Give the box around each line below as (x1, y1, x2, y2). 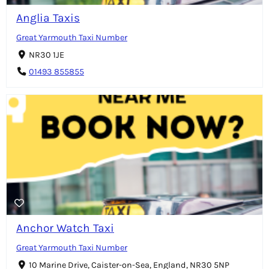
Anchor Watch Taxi (16, 220, 114, 235)
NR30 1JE (28, 50, 64, 61)
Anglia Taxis (16, 11, 80, 25)
